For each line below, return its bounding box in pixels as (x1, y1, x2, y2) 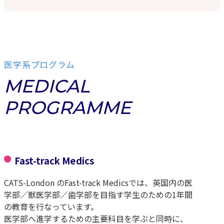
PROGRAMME (4, 96, 131, 119)
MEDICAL (4, 75, 89, 97)
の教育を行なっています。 (4, 200, 98, 212)
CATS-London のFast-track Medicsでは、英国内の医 (4, 176, 192, 188)
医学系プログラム (4, 58, 75, 71)
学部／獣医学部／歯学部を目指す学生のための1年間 (4, 188, 192, 200)
